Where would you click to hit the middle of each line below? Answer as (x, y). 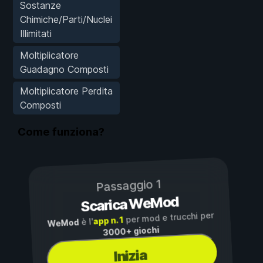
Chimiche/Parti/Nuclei (66, 19)
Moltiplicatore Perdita (66, 91)
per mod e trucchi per (168, 218)
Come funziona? (61, 132)
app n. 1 (108, 221)
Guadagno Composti (64, 69)
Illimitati (36, 33)
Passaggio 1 (129, 186)
